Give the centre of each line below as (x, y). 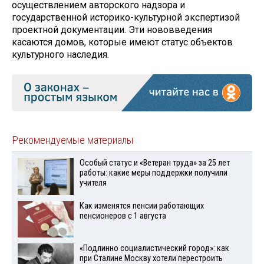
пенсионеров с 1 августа (123, 216)
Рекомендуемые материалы (73, 140)
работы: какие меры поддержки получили (153, 173)
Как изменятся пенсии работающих (141, 206)
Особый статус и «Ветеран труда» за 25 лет (154, 163)
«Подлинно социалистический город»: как (154, 249)
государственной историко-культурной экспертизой (126, 17)
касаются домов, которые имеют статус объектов (122, 42)
